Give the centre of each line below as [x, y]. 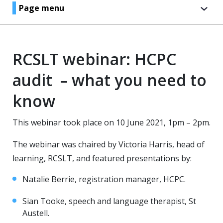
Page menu [42, 8]
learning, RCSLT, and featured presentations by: [102, 158]
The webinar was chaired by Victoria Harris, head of [109, 144]
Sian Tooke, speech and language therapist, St [109, 201]
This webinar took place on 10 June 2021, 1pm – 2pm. [111, 122]
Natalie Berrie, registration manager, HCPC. [104, 179]
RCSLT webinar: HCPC [94, 59]
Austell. [36, 213]
